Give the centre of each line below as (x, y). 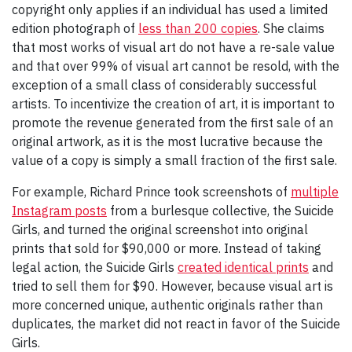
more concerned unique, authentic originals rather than (167, 304)
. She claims (291, 28)
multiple (315, 191)
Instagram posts (59, 210)
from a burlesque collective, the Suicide (220, 210)
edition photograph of (75, 28)
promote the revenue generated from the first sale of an (172, 122)
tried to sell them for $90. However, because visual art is (172, 286)
